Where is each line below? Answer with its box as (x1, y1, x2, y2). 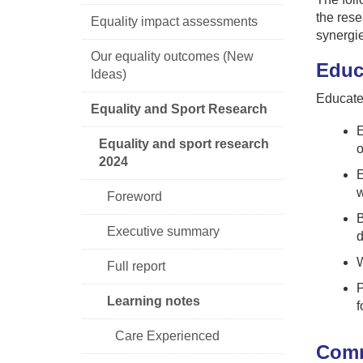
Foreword (107, 189, 162, 203)
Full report (107, 258, 165, 273)
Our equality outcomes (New (91, 49, 254, 63)
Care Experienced (115, 328, 220, 343)
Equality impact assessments (91, 14, 258, 28)
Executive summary (107, 224, 220, 238)
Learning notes (107, 293, 200, 308)
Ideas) (91, 66, 126, 81)
